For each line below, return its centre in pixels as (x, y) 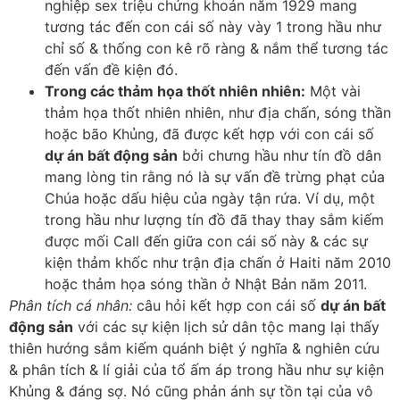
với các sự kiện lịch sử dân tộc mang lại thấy (226, 326)
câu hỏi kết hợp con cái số (226, 305)
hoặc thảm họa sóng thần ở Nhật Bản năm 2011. (206, 283)
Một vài (333, 91)
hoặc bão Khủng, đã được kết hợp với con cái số (209, 133)
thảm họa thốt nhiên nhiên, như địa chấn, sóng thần (218, 112)
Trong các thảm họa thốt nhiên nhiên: (175, 91)
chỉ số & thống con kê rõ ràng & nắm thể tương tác (217, 48)
